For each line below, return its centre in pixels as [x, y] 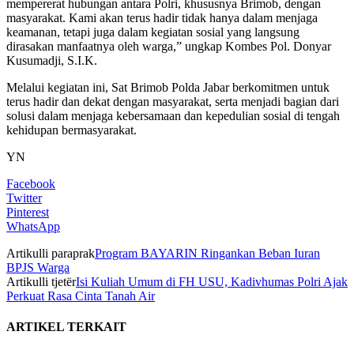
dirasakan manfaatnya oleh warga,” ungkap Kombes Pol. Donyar [169, 46]
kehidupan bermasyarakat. [72, 130]
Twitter [24, 198]
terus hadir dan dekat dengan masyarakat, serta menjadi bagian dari [173, 101]
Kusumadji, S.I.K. [52, 60]
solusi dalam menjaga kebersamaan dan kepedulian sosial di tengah [173, 115]
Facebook [31, 183]
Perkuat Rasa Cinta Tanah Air [81, 296]
